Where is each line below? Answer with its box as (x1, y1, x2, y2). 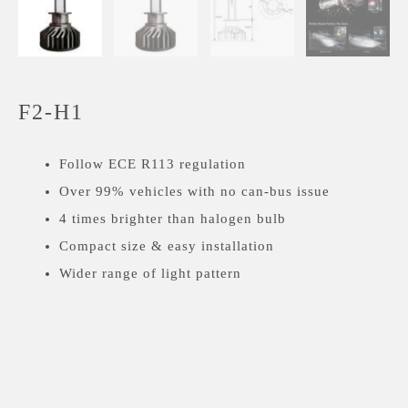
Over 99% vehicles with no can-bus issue (59, 183, 330, 199)
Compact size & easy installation (59, 238, 274, 253)
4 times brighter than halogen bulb (59, 210, 286, 226)
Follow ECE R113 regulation (59, 156, 246, 171)
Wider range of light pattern (59, 265, 241, 280)
